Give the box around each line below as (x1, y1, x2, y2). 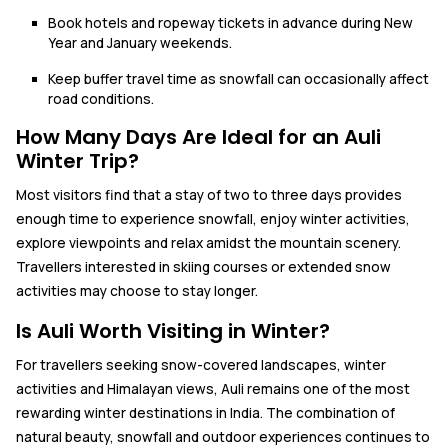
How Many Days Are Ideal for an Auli (16, 122, 381, 151)
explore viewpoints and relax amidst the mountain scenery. (16, 233, 401, 252)
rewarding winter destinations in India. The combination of (16, 403, 395, 422)
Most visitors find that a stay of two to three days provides (16, 185, 402, 204)
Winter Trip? (16, 146, 139, 175)
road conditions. (48, 89, 154, 108)
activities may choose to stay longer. (16, 281, 258, 300)
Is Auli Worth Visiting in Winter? (16, 316, 330, 345)
